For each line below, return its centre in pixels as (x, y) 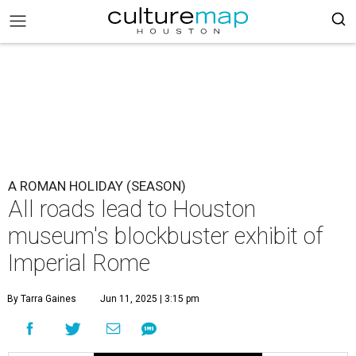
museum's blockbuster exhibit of (166, 236)
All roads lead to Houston (132, 209)
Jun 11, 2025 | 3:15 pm (150, 299)
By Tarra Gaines (42, 299)
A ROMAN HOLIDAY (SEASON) (97, 186)
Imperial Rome (79, 263)
